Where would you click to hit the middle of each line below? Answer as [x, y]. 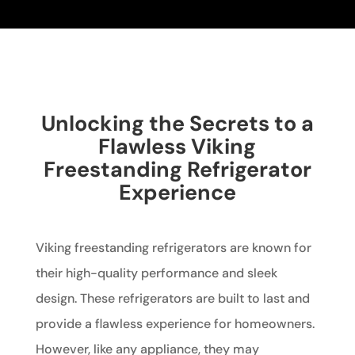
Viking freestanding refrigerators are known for [173, 248]
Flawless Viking [177, 147]
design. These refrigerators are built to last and [172, 299]
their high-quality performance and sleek [156, 273]
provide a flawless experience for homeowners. [175, 324]
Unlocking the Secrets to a [177, 124]
